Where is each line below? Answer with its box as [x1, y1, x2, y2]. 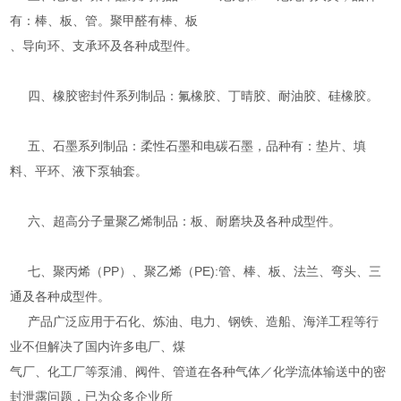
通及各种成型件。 [10, 288, 111, 303]
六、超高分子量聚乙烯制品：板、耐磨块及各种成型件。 [10, 213, 342, 228]
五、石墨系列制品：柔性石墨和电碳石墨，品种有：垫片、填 [10, 138, 367, 153]
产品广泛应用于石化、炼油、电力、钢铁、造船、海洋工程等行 [10, 313, 380, 328]
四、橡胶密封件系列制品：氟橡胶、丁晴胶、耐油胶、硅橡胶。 [10, 88, 380, 103]
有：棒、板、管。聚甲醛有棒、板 [10, 13, 199, 28]
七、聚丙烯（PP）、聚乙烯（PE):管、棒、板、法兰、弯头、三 [10, 263, 382, 278]
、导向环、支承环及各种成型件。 [10, 38, 199, 53]
